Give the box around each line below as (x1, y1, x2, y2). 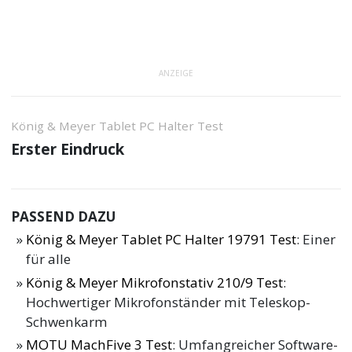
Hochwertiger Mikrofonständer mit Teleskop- (26, 292, 311, 311)
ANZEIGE (159, 67, 193, 79)
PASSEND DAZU (11, 207, 116, 225)
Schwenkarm (26, 312, 108, 331)
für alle (26, 249, 71, 268)
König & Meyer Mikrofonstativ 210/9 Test (26, 273, 284, 291)
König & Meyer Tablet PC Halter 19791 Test (26, 229, 297, 248)
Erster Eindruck (11, 138, 125, 159)
